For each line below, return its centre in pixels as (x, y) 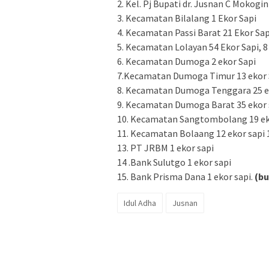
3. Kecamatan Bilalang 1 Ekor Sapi (187, 18)
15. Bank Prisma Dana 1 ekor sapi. (186, 176)
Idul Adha (140, 203)
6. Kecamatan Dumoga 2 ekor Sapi (186, 61)
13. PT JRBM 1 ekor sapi (165, 147)
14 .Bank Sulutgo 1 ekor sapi (174, 162)
